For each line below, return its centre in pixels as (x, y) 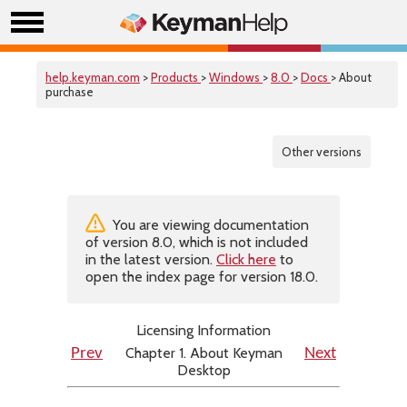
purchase (69, 92)
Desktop (203, 370)
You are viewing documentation (209, 225)
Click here (246, 259)
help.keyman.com (93, 77)
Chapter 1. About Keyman (203, 353)
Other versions (322, 152)
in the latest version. (151, 259)
